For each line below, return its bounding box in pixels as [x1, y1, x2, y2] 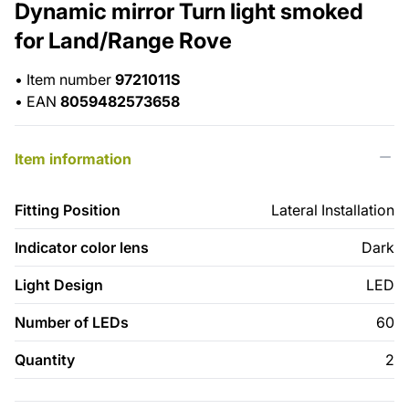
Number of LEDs [15, 313, 129, 332]
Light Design [15, 276, 103, 295]
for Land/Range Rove [15, 27, 232, 55]
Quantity [15, 351, 75, 370]
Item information [15, 150, 131, 169]
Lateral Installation [270, 201, 394, 220]
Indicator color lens [15, 238, 149, 257]
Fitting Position [15, 201, 121, 220]
